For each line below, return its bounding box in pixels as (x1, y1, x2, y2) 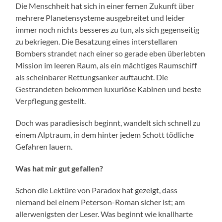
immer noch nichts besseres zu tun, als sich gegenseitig (15, 25, 200, 35)
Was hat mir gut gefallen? (15, 164, 104, 173)
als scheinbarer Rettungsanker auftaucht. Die (15, 72, 168, 82)
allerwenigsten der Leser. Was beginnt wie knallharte (15, 209, 193, 219)
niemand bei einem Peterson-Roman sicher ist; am (15, 197, 185, 207)
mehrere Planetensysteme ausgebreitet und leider (15, 13, 185, 23)
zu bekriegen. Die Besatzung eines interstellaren (15, 37, 178, 47)
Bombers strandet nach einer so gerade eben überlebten (15, 49, 206, 58)
